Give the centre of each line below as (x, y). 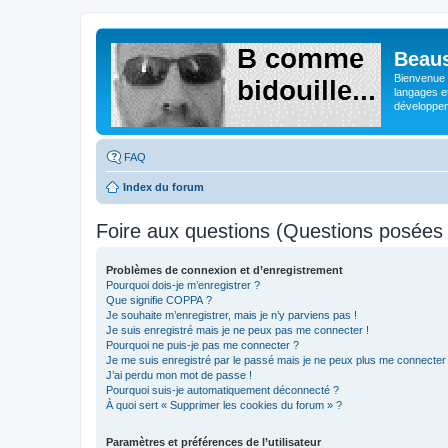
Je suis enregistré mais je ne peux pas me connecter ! (237, 329)
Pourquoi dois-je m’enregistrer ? (183, 284)
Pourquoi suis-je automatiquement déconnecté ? (222, 389)
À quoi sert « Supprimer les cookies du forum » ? (224, 404)
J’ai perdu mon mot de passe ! (179, 374)
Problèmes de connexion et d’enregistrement (224, 269)
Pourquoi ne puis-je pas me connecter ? (202, 344)
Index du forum (163, 186)
